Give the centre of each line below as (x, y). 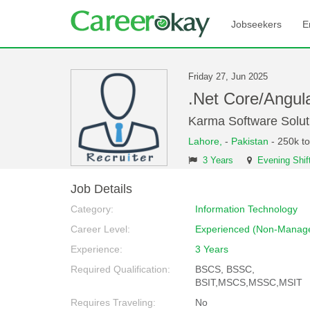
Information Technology (246, 209)
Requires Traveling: (113, 302)
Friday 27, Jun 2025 (228, 77)
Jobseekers (256, 24)
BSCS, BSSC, (225, 269)
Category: (92, 209)
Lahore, (207, 141)
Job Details (101, 189)
